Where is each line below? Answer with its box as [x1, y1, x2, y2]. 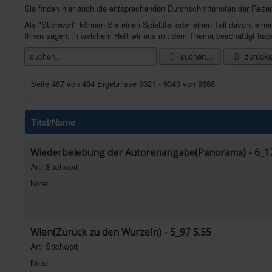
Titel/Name [31, 116, 75, 128]
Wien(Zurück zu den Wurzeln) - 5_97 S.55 [30, 225, 211, 239]
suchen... [178, 50, 214, 62]
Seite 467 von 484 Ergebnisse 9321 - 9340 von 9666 [31, 78, 215, 89]
